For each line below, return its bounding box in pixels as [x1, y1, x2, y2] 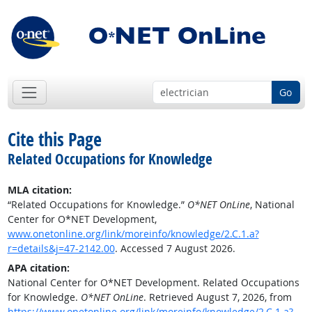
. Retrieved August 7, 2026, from [143, 290, 292, 304]
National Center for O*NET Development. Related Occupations [7, 276, 299, 290]
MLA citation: [7, 183, 72, 197]
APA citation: [7, 261, 70, 275]
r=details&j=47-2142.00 [7, 242, 115, 256]
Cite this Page [7, 127, 102, 153]
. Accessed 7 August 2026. [114, 242, 235, 256]
